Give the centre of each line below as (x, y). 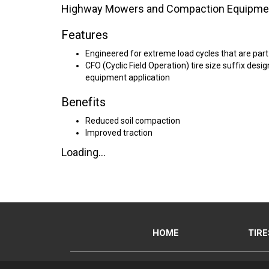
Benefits (83, 102)
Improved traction (119, 133)
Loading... (83, 152)
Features (85, 35)
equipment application (128, 77)
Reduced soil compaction (133, 121)
